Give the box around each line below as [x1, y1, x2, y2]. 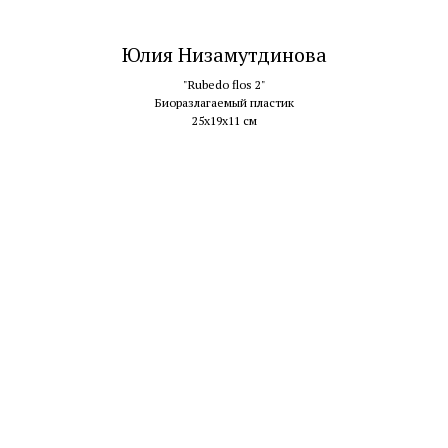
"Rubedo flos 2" [182, 77, 266, 93]
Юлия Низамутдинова [121, 41, 327, 69]
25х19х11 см [191, 113, 257, 129]
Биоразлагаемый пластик [154, 95, 294, 111]
